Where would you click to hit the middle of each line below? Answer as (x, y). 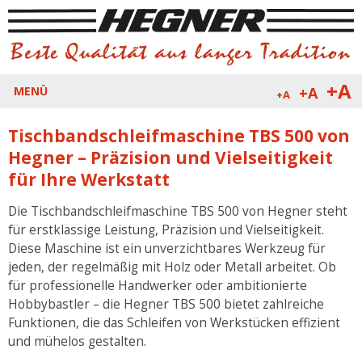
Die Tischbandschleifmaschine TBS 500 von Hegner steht (178, 211)
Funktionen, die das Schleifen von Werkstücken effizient (174, 322)
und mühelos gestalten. (77, 341)
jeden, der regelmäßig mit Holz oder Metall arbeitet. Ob (172, 267)
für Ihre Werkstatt (89, 179)
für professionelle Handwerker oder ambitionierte (158, 285)
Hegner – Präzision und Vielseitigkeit (170, 157)
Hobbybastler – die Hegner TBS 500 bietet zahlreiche (166, 304)
